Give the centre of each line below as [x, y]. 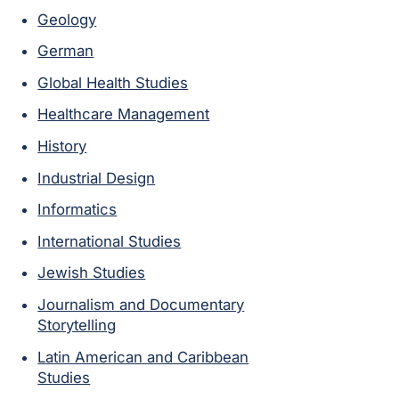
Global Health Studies [113, 82]
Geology [67, 19]
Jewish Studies [92, 273]
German [66, 51]
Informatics [77, 210]
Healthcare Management [124, 114]
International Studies [110, 241]
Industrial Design [97, 178]
